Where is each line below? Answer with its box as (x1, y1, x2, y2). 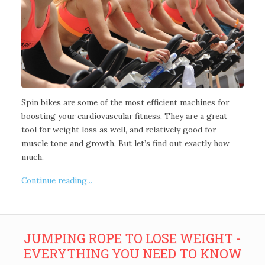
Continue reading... (21, 175, 92, 186)
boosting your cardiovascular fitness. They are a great (21, 110, 227, 121)
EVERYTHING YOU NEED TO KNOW (23, 245, 242, 263)
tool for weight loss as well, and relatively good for (21, 124, 216, 135)
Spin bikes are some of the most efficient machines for (21, 96, 229, 108)
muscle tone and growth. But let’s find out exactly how (21, 137, 230, 148)
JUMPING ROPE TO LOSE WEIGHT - (24, 230, 241, 247)
